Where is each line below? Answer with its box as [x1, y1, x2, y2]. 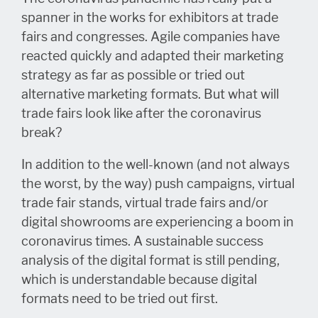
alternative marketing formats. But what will [21, 86, 279, 102]
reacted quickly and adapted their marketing [21, 48, 284, 64]
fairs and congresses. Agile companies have [21, 28, 280, 45]
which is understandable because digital [21, 271, 257, 287]
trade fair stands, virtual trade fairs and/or [21, 194, 268, 211]
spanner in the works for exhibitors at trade [21, 9, 278, 26]
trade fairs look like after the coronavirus [21, 105, 261, 121]
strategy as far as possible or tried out [21, 67, 245, 83]
